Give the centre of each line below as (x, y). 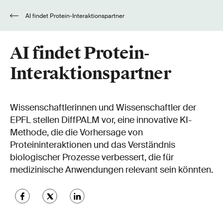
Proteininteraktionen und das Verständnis (93, 145)
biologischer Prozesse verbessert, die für (92, 157)
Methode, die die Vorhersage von (76, 132)
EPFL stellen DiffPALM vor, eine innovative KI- (101, 120)
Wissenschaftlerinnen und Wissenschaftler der (103, 108)
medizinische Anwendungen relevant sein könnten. (111, 170)
